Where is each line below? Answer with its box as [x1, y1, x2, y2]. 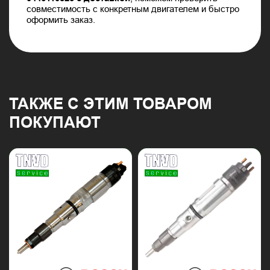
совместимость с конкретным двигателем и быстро [27, 4, 240, 14]
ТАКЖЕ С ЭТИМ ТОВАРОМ [9, 94, 212, 113]
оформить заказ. [27, 14, 96, 25]
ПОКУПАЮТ [9, 113, 101, 131]
